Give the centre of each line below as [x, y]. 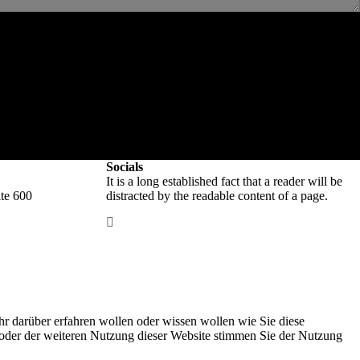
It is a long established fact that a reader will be [225, 181]
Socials [125, 167]
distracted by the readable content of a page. [217, 196]
